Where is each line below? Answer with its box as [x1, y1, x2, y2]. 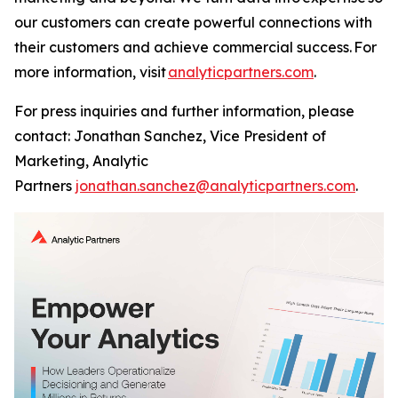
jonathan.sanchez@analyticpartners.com [76, 177, 355, 195]
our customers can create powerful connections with [14, 13, 372, 31]
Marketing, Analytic [14, 152, 148, 170]
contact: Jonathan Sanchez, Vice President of [14, 127, 326, 145]
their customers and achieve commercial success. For [14, 38, 377, 56]
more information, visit [14, 63, 168, 81]
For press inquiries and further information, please [14, 102, 354, 120]
